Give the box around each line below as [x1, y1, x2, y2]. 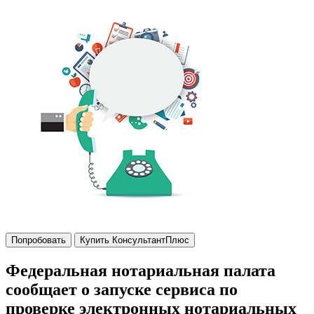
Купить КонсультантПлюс [80, 235, 189, 245]
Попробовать [11, 235, 66, 245]
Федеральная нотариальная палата [6, 261, 275, 280]
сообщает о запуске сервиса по [6, 280, 238, 299]
